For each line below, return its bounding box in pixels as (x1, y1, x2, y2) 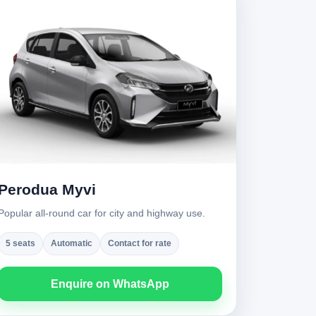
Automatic (51, 238, 92, 248)
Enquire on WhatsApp (51, 278, 169, 290)
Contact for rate (108, 238, 171, 248)
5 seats (6, 238, 35, 248)
